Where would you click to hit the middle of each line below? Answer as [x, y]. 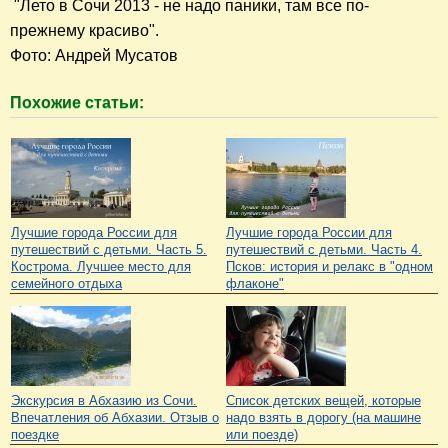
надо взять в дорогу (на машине [323, 417]
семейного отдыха [66, 283]
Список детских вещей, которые [323, 400]
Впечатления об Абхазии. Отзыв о [115, 417]
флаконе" [255, 283]
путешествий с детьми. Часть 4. [324, 249]
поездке [35, 434]
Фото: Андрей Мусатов [94, 56]
